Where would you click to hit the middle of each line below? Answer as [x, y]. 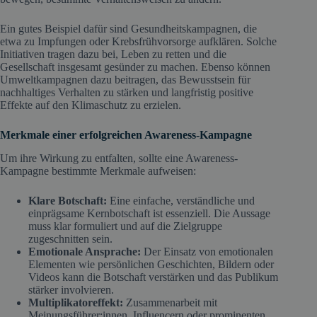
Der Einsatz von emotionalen [207, 251]
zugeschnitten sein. [70, 238]
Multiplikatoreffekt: [76, 302]
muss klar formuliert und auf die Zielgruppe [125, 226]
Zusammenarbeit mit [170, 302]
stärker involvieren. [71, 289]
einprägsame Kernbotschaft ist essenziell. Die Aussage [149, 213]
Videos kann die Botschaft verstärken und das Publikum [153, 277]
